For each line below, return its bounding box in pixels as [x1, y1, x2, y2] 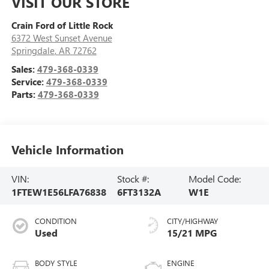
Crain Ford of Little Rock [11, 19, 113, 31]
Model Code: [189, 172, 241, 186]
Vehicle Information [11, 141, 124, 157]
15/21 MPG [167, 226, 217, 240]
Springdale [11, 44, 55, 56]
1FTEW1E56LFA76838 [11, 186, 106, 199]
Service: [11, 75, 46, 88]
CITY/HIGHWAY [167, 216, 218, 226]
